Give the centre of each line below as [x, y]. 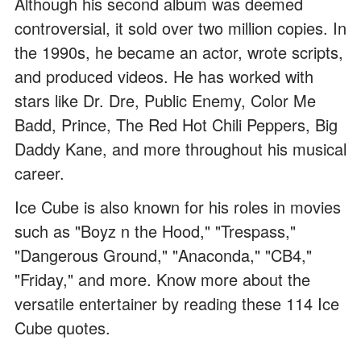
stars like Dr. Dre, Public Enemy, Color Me [165, 100]
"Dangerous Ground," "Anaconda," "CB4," [163, 255]
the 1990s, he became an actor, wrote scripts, [179, 52]
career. [39, 172]
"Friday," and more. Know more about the [162, 279]
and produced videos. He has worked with [164, 76]
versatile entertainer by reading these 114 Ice [177, 303]
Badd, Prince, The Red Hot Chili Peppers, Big [176, 124]
